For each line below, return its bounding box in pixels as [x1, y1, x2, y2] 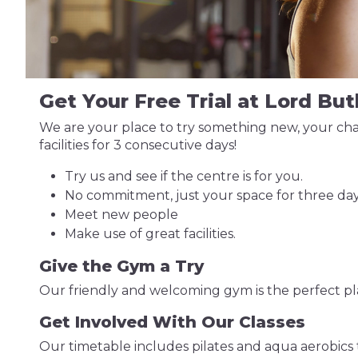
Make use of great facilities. [64, 226, 236, 241]
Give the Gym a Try [38, 257, 204, 276]
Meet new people [64, 207, 178, 222]
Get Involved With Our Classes [38, 312, 305, 332]
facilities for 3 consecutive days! [38, 137, 237, 153]
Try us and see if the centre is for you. [64, 169, 303, 184]
